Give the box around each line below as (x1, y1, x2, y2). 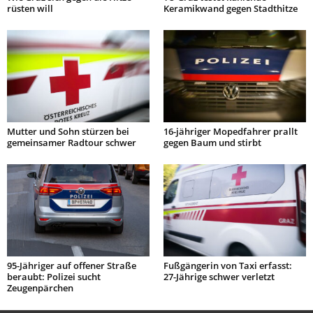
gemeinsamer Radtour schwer (7, 136, 136, 150)
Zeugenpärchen (7, 281, 73, 294)
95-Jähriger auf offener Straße (7, 259, 136, 272)
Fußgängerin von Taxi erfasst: (163, 259, 292, 272)
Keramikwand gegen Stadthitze (163, 2, 298, 15)
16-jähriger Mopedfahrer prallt (163, 125, 298, 138)
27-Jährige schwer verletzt (163, 270, 275, 283)
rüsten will (7, 2, 53, 15)
